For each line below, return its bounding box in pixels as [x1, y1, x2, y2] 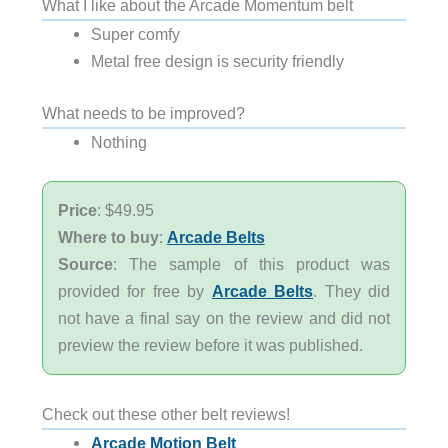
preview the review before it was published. [57, 335, 363, 354]
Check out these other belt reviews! [41, 404, 290, 423]
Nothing [90, 132, 147, 151]
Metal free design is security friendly [90, 52, 344, 71]
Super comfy [90, 25, 180, 44]
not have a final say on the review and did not [57, 308, 391, 327]
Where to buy [57, 227, 159, 246]
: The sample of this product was [112, 254, 391, 273]
